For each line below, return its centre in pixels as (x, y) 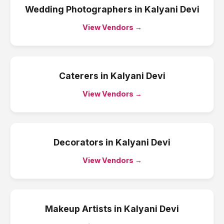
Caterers (78, 76)
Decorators (78, 142)
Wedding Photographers (78, 9)
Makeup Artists (78, 209)
